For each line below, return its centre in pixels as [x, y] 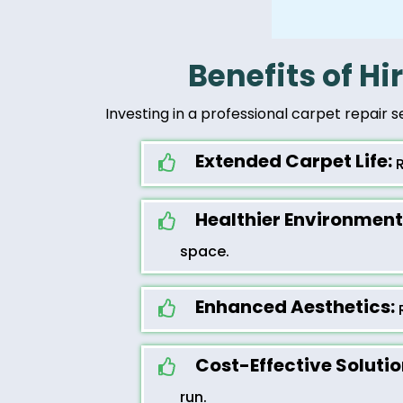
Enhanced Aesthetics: [295, 306]
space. [205, 251]
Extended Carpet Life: [294, 161]
